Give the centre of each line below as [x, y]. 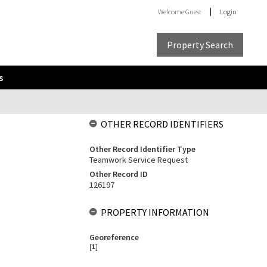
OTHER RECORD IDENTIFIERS [162, 124]
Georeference [114, 237]
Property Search [200, 44]
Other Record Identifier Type [142, 149]
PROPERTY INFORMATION [155, 212]
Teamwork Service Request [138, 160]
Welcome [172, 12]
